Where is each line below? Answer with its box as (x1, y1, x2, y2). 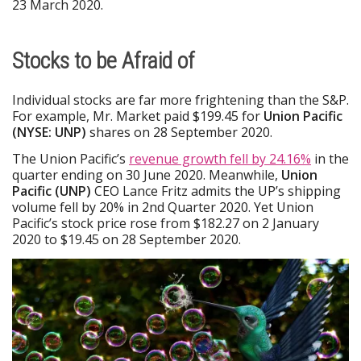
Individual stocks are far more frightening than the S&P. (12, 90, 349, 109)
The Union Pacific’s (12, 150, 129, 168)
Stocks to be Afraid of (12, 47, 195, 74)
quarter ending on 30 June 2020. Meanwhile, (12, 166, 281, 185)
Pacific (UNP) (12, 182, 91, 201)
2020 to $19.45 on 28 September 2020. (12, 230, 241, 249)
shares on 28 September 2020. (86, 122, 272, 141)
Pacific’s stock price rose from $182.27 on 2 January (12, 214, 319, 233)
